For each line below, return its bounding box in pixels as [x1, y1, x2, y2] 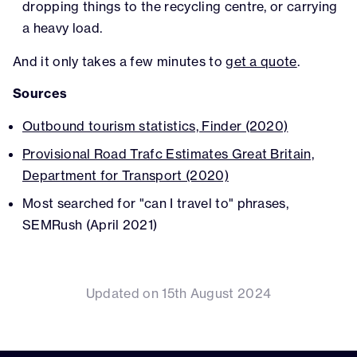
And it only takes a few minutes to [13, 53, 226, 69]
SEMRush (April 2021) [22, 216, 158, 233]
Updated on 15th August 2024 [85, 284, 272, 301]
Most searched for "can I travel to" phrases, [22, 194, 289, 211]
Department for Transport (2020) [22, 167, 229, 183]
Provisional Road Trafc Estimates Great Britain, [22, 145, 315, 162]
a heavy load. [22, 19, 103, 36]
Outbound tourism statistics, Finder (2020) [22, 117, 288, 134]
